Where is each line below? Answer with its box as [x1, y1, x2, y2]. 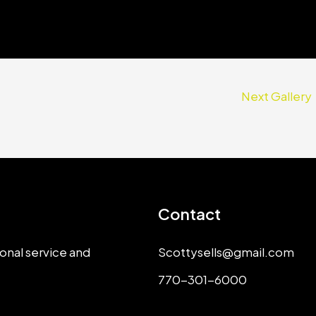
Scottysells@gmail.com [158, 244, 294, 260]
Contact [158, 204, 221, 224]
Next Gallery [241, 88, 314, 104]
